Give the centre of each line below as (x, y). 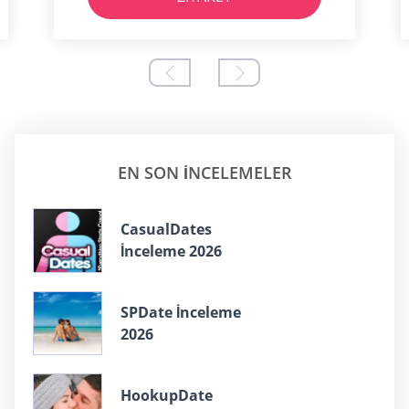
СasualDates (166, 230)
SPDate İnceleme (181, 312)
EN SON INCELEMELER (204, 172)
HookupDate (167, 395)
